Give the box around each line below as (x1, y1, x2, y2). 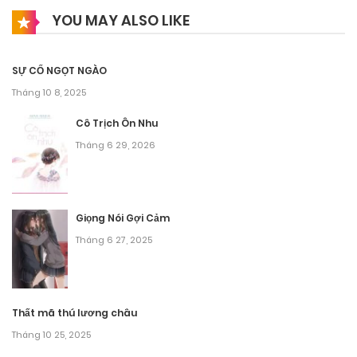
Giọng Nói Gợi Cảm (76, 210, 170, 225)
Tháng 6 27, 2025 (76, 233, 152, 246)
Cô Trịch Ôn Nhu (76, 116, 158, 131)
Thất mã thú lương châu (12, 305, 137, 320)
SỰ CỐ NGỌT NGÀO (12, 64, 107, 78)
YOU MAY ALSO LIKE (49, 10, 190, 30)
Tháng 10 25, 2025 (12, 328, 91, 341)
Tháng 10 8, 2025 (12, 86, 86, 100)
